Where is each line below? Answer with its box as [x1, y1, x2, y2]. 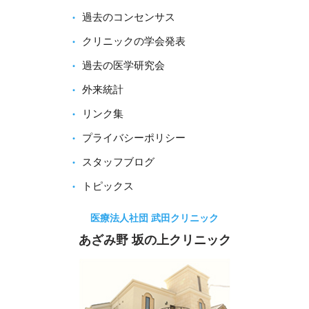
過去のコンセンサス [82, 11, 175, 23]
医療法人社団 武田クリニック [90, 212, 219, 223]
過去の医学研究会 [82, 59, 165, 71]
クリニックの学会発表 [82, 35, 186, 47]
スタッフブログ [82, 156, 154, 168]
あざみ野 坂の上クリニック [78, 233, 231, 247]
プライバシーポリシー [82, 132, 186, 143]
